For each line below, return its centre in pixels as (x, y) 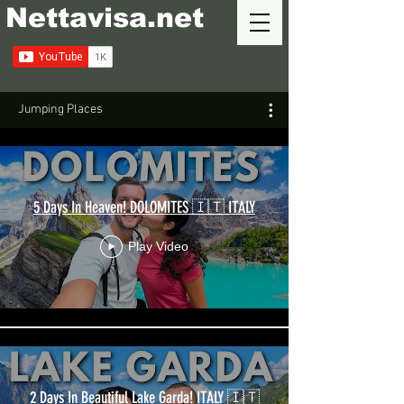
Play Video (158, 246)
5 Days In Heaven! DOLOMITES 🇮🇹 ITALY (144, 207)
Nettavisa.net (105, 18)
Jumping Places (60, 110)
